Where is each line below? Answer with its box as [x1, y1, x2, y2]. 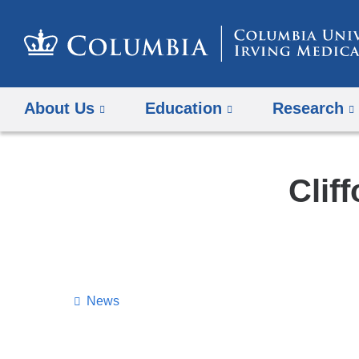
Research [272, 99, 345, 118]
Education [145, 99, 223, 118]
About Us [24, 99, 95, 118]
